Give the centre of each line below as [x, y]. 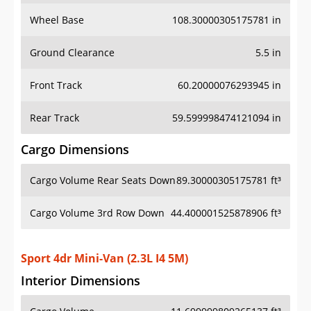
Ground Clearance [72, 53]
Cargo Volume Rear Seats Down [103, 180]
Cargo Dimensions [75, 150]
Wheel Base [57, 20]
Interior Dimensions [81, 267]
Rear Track [54, 118]
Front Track [56, 85]
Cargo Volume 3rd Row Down [97, 213]
